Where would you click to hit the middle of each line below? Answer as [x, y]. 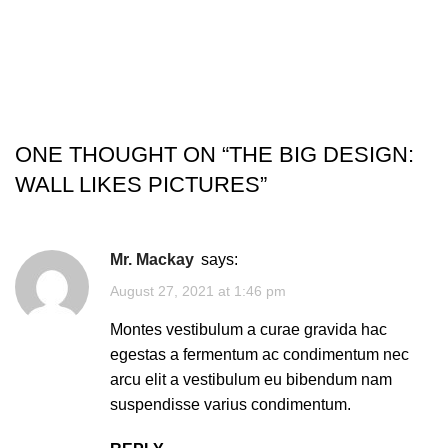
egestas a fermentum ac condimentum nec [259, 354]
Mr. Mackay [158, 260]
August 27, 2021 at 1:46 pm [198, 291]
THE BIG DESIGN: [321, 155]
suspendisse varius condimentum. [230, 404]
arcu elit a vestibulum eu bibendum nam [251, 379]
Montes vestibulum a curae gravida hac [248, 329]
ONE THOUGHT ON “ [122, 155]
